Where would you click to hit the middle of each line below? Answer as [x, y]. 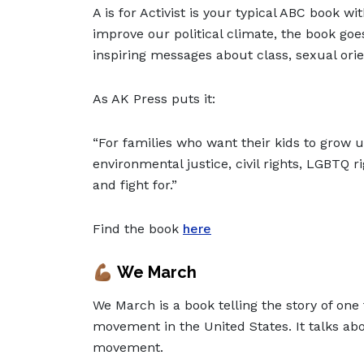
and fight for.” [135, 185]
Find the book [138, 229]
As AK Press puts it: [154, 99]
